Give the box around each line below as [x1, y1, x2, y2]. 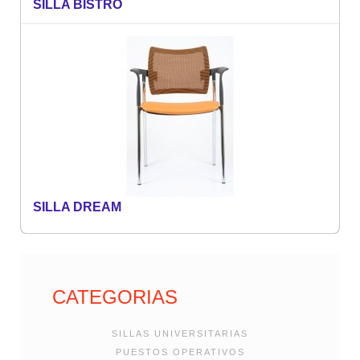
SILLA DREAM [33, 200, 121, 215]
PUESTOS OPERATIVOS [115, 347, 245, 358]
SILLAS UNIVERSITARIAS [112, 329, 248, 339]
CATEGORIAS [52, 286, 178, 309]
